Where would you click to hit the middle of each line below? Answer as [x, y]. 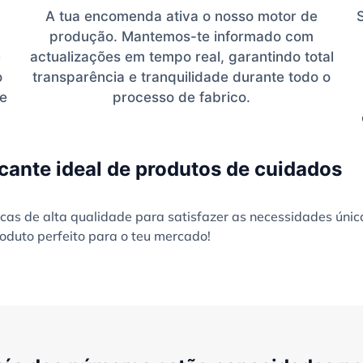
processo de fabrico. [181, 97]
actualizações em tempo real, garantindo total [181, 56]
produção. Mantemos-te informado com [181, 36]
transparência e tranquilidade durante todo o [181, 77]
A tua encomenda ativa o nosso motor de [181, 16]
